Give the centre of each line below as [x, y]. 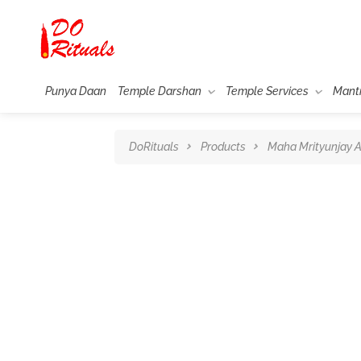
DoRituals [154, 146]
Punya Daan [75, 91]
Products [223, 146]
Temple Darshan [159, 91]
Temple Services [267, 91]
